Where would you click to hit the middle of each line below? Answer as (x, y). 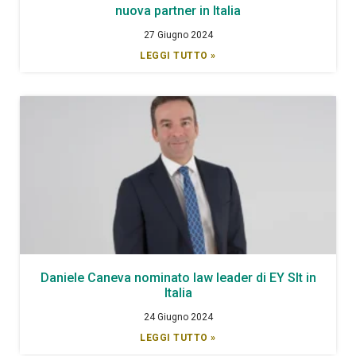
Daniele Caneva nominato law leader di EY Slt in (178, 277)
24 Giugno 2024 (178, 317)
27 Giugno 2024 (178, 35)
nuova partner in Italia (178, 10)
